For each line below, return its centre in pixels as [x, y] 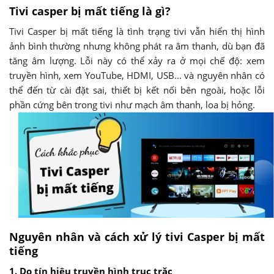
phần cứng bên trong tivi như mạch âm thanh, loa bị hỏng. [132, 104]
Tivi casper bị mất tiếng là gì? [90, 11]
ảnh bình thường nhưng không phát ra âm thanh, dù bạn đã [137, 46]
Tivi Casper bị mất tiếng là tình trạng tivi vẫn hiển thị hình [137, 31]
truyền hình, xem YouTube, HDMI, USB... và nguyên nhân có [137, 75]
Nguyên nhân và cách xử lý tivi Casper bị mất [137, 236]
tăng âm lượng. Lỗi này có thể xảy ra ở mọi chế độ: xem [137, 60]
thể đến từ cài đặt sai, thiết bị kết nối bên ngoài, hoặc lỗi [137, 90]
